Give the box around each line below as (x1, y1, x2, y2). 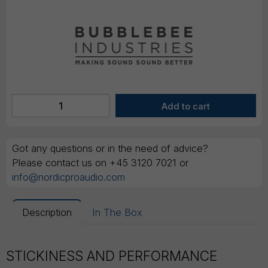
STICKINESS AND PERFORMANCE (6, 248, 217, 265)
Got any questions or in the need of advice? (12, 142, 208, 155)
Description (22, 206, 72, 219)
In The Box (92, 206, 142, 219)
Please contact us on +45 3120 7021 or (12, 157, 188, 169)
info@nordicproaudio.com (12, 171, 125, 184)
